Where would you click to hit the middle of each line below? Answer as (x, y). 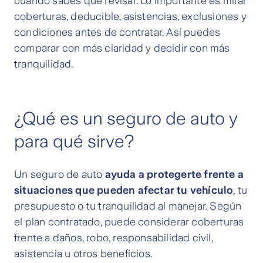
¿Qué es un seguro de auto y (126, 119)
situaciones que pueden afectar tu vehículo (124, 190)
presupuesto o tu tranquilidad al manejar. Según (128, 206)
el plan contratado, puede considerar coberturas (129, 222)
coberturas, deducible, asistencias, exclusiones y (130, 17)
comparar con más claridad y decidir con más (122, 48)
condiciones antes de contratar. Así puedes (117, 33)
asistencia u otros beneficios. (83, 254)
